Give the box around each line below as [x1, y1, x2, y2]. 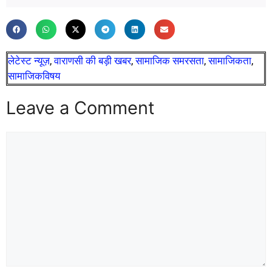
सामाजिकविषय [8, 70, 60, 83]
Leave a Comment [6, 97, 155, 119]
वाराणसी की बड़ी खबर [54, 55, 131, 67]
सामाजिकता [208, 55, 251, 67]
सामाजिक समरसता [135, 55, 204, 67]
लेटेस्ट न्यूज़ [8, 55, 50, 67]
